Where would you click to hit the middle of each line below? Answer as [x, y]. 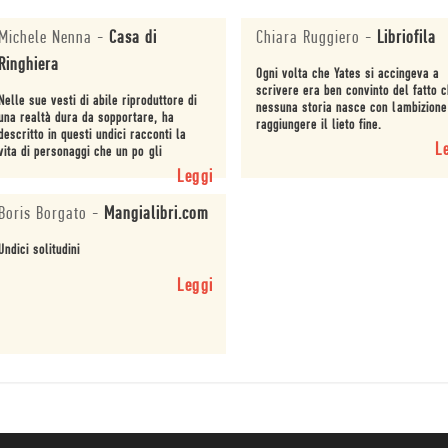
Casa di [132, 39]
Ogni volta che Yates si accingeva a [348, 75]
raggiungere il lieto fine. [319, 126]
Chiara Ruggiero [308, 39]
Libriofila [407, 39]
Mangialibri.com [156, 214]
